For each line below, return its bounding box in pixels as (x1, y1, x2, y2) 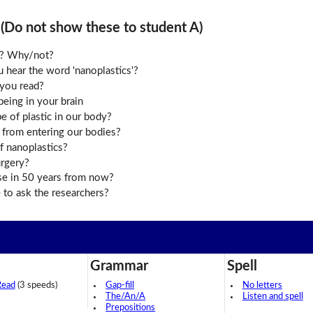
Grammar (90, 259, 149, 274)
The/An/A (105, 292, 146, 302)
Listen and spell (242, 292, 303, 302)
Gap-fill (105, 281, 135, 291)
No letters (242, 281, 282, 291)
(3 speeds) (15, 281, 57, 291)
